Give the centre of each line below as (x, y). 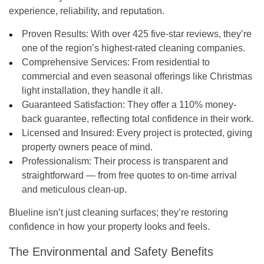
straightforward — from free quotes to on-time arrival (130, 175)
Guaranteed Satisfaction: (74, 104)
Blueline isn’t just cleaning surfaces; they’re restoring (118, 212)
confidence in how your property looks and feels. (109, 226)
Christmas (231, 76)
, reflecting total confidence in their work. (170, 118)
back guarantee (55, 118)
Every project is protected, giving (184, 133)
